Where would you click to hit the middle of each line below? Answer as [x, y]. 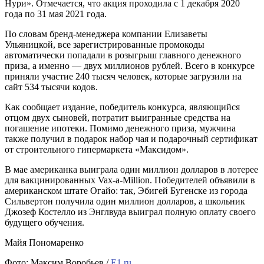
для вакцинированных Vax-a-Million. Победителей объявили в [130, 180]
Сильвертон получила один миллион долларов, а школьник [125, 201]
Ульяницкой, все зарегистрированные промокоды [105, 44]
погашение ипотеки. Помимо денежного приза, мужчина [120, 128]
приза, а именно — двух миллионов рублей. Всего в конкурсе [130, 65]
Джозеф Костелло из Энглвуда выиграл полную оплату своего [130, 212]
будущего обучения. [44, 222]
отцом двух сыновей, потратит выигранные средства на [118, 117]
